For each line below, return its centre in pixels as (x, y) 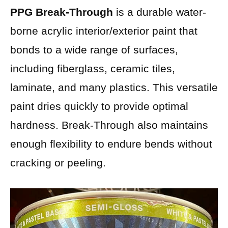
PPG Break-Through (62, 12)
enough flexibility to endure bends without (111, 144)
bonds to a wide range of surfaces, (94, 50)
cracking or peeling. (58, 163)
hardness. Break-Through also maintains (109, 125)
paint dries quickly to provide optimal (99, 106)
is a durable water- (160, 12)
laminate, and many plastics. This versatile (114, 88)
